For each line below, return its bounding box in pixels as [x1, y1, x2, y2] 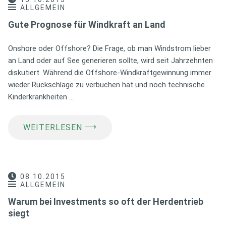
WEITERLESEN [23, 122, 82, 132]
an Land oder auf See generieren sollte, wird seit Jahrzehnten [8, 55, 213, 65]
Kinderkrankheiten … [8, 92, 74, 101]
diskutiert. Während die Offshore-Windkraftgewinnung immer [8, 68, 211, 77]
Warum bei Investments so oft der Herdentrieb [8, 196, 203, 207]
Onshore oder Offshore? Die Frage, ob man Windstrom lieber [8, 43, 211, 53]
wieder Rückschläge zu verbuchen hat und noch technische [8, 80, 205, 89]
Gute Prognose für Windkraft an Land [8, 19, 165, 30]
